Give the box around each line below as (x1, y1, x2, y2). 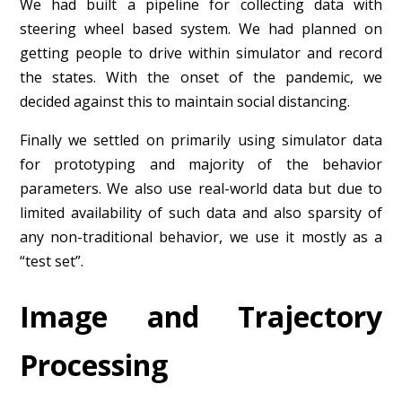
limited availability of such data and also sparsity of (19, 202, 383, 223)
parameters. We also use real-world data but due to (19, 178, 383, 198)
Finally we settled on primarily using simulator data (19, 129, 383, 150)
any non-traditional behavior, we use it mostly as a (19, 226, 383, 247)
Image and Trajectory (19, 296, 383, 336)
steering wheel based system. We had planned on (19, 18, 383, 39)
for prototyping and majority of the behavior (19, 153, 383, 174)
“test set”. (19, 250, 83, 271)
